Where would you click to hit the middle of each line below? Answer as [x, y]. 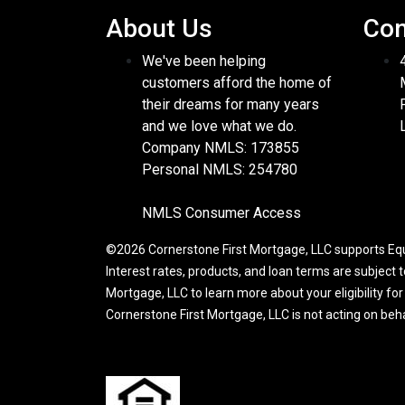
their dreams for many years [231, 105]
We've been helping [204, 61]
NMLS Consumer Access [221, 213]
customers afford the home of [237, 83]
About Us [159, 29]
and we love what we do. [219, 127]
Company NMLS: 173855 [221, 148]
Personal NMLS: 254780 [220, 170]
